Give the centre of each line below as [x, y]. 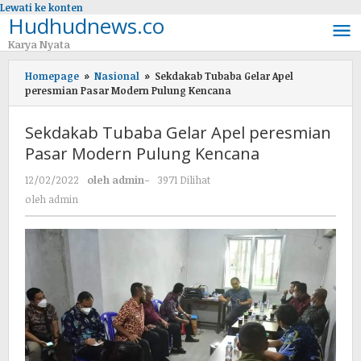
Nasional [117, 76]
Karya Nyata [39, 44]
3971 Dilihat [184, 180]
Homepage [52, 76]
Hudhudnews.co [86, 26]
